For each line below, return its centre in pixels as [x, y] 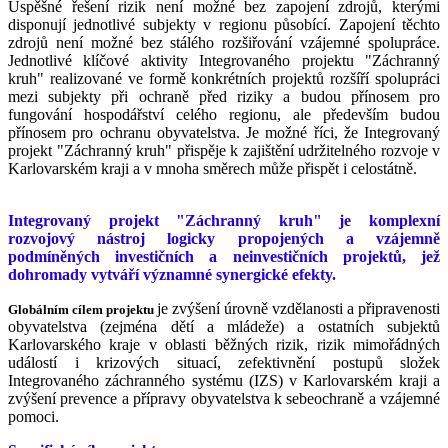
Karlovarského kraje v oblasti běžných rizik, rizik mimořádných [224, 344]
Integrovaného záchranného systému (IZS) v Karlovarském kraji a [224, 380]
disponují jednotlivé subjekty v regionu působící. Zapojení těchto [224, 24]
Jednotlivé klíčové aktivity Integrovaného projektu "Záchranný [224, 60]
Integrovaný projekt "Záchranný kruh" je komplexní [224, 220]
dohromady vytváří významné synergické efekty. [172, 274]
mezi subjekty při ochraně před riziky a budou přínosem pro [224, 96]
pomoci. [33, 416]
